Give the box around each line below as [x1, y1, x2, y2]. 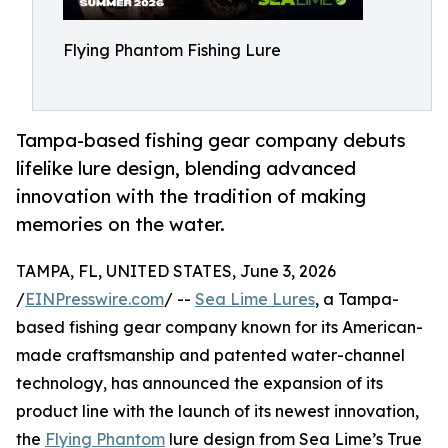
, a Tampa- [315, 289, 399, 310]
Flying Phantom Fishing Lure [63, 40, 281, 60]
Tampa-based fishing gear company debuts [16, 129, 406, 152]
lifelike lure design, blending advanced [16, 157, 356, 180]
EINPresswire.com [25, 289, 164, 310]
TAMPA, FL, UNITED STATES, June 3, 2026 [16, 261, 336, 282]
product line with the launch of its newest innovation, [16, 401, 419, 422]
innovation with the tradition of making [16, 185, 366, 208]
